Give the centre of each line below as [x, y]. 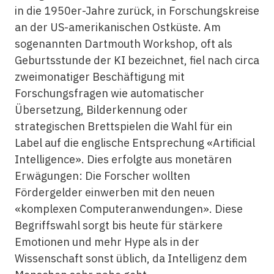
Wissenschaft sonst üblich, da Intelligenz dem [131, 258]
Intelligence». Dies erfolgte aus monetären [123, 159]
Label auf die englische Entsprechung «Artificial [135, 143]
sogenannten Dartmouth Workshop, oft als [123, 44]
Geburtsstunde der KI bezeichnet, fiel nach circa [137, 60]
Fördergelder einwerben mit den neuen [114, 192]
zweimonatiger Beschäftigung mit [99, 77]
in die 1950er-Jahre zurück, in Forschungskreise [137, 11]
